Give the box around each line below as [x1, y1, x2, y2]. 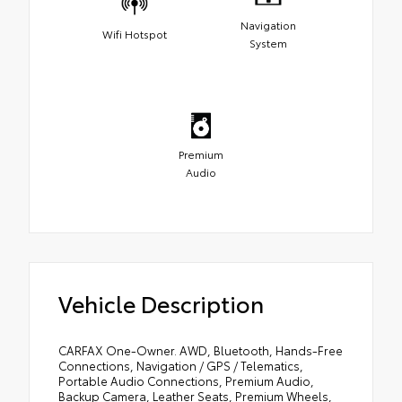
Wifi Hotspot [101, 25, 167, 41]
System [249, 34, 287, 50]
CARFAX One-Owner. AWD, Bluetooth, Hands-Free [58, 341, 343, 358]
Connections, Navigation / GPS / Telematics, [58, 356, 303, 373]
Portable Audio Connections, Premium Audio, [58, 371, 314, 389]
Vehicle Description [58, 286, 264, 319]
